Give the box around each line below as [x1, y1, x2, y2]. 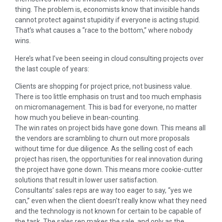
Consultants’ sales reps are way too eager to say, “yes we [15, 186, 192, 194]
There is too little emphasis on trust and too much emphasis [15, 92, 202, 101]
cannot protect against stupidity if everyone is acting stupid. [15, 16, 200, 24]
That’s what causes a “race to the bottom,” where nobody [15, 26, 193, 35]
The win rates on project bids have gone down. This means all [15, 123, 206, 132]
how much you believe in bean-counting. [15, 113, 140, 121]
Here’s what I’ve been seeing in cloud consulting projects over [15, 54, 204, 62]
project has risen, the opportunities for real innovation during [15, 155, 203, 163]
